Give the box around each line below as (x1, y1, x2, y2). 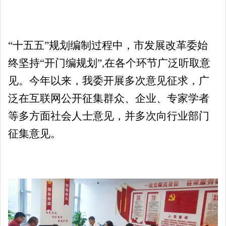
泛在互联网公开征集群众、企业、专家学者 (8, 92, 209, 104)
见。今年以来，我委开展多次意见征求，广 (8, 74, 209, 87)
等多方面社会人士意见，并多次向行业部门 (8, 109, 209, 122)
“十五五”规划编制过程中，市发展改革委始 (8, 39, 208, 51)
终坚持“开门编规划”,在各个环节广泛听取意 (8, 56, 210, 69)
